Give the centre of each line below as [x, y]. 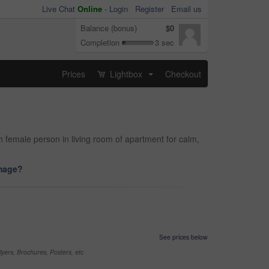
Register [150, 9]
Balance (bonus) [109, 28]
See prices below [183, 237]
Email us [186, 9]
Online [90, 9]
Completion [100, 42]
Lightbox [126, 74]
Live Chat [60, 9]
